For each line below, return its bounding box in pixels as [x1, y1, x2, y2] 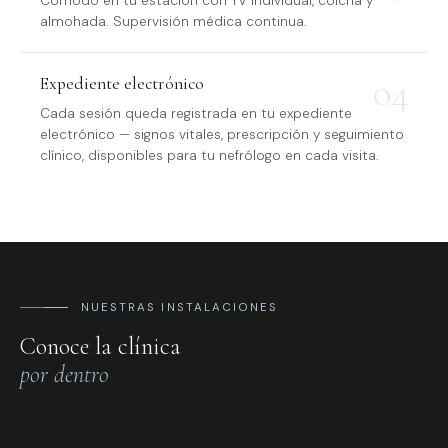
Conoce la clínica [20, 332, 181, 362]
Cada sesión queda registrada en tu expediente [40, 105, 352, 123]
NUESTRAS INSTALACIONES [80, 300, 279, 316]
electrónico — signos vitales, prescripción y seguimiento [40, 126, 404, 144]
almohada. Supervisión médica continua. [40, 12, 307, 30]
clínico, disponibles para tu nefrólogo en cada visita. [40, 147, 379, 165]
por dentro [20, 360, 109, 390]
